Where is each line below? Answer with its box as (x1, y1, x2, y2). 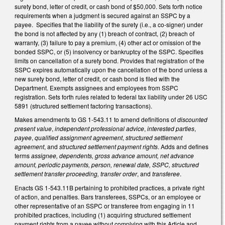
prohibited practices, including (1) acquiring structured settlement (15, 210, 191, 219)
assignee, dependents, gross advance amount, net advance (31, 151, 194, 160)
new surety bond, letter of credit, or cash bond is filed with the (15, 74, 180, 83)
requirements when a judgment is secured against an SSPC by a (15, 11, 190, 20)
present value (15, 124, 52, 133)
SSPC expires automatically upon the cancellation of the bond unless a (15, 65, 207, 74)
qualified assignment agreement (35, 133, 123, 142)
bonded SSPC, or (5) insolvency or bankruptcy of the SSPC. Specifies (15, 47, 203, 56)
